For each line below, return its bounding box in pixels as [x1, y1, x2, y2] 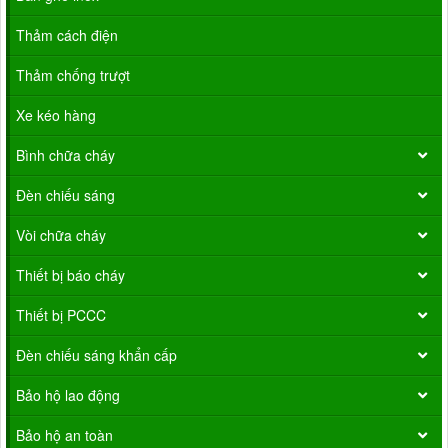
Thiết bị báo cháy [16, 264, 125, 285]
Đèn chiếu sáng [16, 184, 115, 205]
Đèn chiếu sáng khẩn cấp [16, 344, 177, 365]
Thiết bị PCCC [16, 304, 106, 325]
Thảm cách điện [16, 24, 118, 45]
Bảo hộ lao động [16, 384, 120, 405]
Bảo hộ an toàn [16, 424, 113, 445]
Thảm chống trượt [16, 64, 130, 85]
